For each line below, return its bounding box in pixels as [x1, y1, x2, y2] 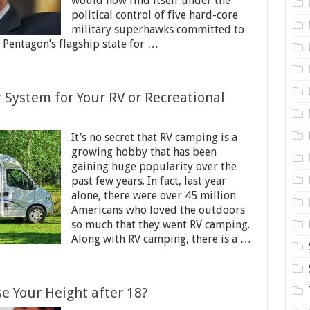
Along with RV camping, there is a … [71, 232, 251, 246]
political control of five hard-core [71, 8, 238, 21]
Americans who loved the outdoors [71, 203, 245, 217]
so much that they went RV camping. [71, 218, 250, 231]
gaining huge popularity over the [71, 160, 237, 173]
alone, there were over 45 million [71, 189, 236, 202]
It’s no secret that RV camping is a [71, 131, 237, 144]
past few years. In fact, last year [71, 174, 226, 188]
